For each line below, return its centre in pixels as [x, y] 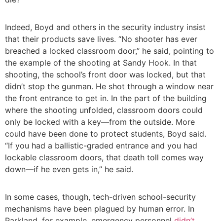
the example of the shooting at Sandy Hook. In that [101, 63]
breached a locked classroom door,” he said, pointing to [110, 51]
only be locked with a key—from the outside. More [100, 122]
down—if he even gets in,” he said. [69, 169]
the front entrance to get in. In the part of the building [106, 98]
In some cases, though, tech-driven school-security [100, 197]
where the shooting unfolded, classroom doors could [104, 110]
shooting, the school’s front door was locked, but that [105, 75]
